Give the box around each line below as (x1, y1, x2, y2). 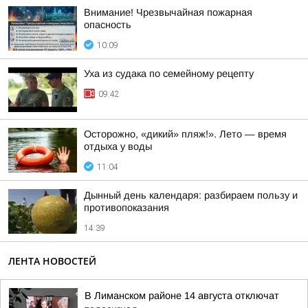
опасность (84, 19, 131, 30)
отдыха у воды (84, 141, 152, 152)
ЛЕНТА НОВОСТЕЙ (8, 254, 96, 267)
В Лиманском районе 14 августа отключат (85, 290, 279, 301)
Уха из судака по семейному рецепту (84, 68, 254, 79)
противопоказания (84, 202, 169, 213)
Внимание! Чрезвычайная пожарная (84, 7, 252, 18)
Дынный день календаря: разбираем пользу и (84, 190, 298, 201)
